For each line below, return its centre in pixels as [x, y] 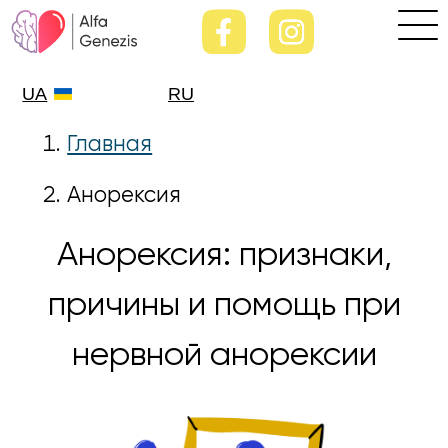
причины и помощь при [224, 306]
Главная [110, 145]
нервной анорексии [224, 356]
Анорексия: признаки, [224, 256]
